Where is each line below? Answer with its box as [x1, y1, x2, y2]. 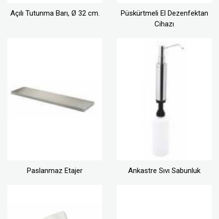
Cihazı [154, 20, 174, 29]
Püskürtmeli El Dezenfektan [120, 9, 208, 18]
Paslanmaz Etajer [27, 166, 83, 175]
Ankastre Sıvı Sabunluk [128, 166, 200, 175]
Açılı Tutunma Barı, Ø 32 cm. [10, 9, 100, 18]
